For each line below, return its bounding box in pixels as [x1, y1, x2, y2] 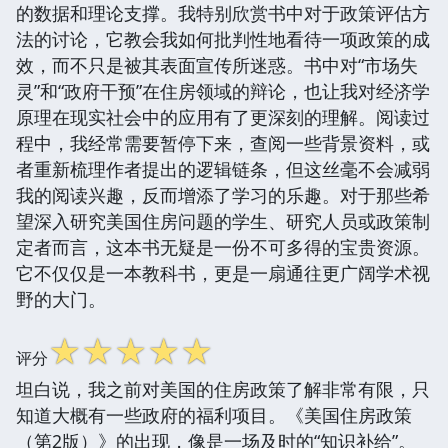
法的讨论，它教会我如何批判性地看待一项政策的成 [16, 26, 430, 51]
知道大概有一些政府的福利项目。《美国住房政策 [16, 402, 412, 427]
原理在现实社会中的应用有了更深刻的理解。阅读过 [16, 104, 430, 129]
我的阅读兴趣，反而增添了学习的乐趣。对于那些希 [16, 182, 430, 207]
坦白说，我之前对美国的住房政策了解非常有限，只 [16, 376, 430, 401]
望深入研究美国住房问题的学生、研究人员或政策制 [16, 208, 430, 233]
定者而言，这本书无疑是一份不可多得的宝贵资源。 [16, 234, 430, 259]
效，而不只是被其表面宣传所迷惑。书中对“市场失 [16, 52, 418, 77]
